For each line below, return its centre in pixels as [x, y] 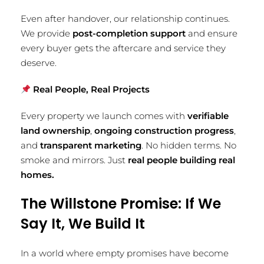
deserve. [39, 63]
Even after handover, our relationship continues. [125, 19]
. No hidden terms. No [189, 145]
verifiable [208, 116]
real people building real [181, 160]
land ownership [55, 131]
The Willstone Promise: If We [121, 204]
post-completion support [129, 33]
